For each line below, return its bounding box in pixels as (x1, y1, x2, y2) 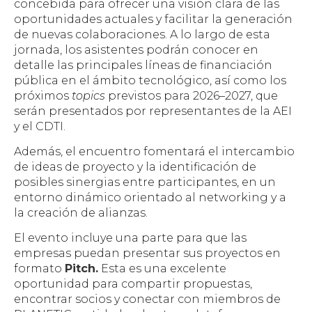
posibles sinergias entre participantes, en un (14, 175, 276, 189)
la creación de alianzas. (14, 206, 148, 220)
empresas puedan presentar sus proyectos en (14, 247, 281, 260)
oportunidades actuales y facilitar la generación (14, 12, 292, 26)
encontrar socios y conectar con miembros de (14, 292, 281, 306)
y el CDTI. (14, 119, 65, 133)
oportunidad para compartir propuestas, (14, 277, 252, 291)
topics (72, 88, 105, 102)
